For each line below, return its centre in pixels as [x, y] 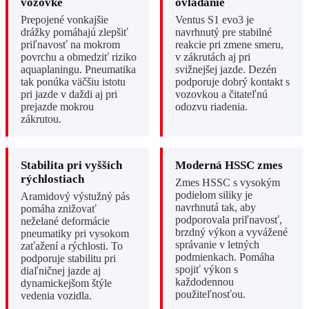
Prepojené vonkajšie [64, 20]
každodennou [205, 282]
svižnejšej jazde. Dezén [226, 70]
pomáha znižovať [59, 209]
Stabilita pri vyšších [71, 166]
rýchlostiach [52, 179]
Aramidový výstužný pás [75, 197]
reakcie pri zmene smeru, [229, 45]
